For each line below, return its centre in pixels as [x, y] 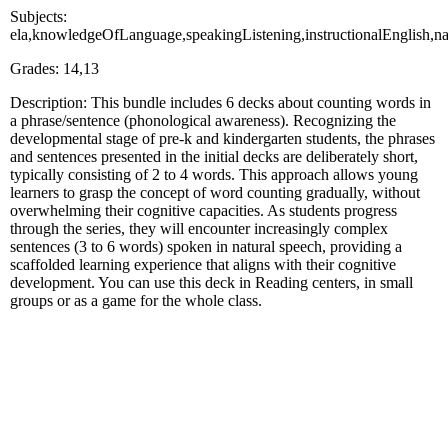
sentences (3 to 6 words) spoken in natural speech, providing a [206, 246]
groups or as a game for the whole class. [136, 300]
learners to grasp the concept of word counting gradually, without [215, 192]
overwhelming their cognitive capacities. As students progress [203, 210]
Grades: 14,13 [54, 68]
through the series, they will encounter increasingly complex [199, 228]
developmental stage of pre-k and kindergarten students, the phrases [222, 138]
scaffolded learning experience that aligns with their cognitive [203, 264]
